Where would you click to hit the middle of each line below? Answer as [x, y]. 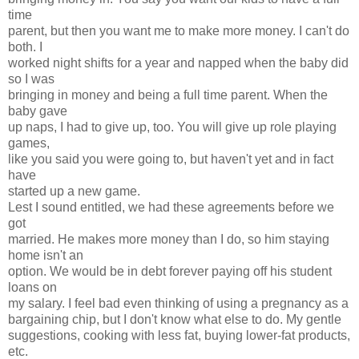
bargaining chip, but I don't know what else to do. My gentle [175, 319]
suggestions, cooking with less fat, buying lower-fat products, [179, 335]
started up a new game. [74, 191]
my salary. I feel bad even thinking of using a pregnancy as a [178, 303]
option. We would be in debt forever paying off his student [170, 271]
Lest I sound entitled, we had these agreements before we [171, 207]
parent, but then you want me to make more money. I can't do [179, 30]
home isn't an [46, 255]
